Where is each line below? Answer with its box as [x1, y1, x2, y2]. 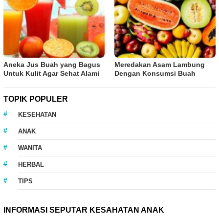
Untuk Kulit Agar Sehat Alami [3, 69, 99, 77]
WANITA [18, 144, 42, 152]
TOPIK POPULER [3, 94, 68, 103]
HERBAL [18, 160, 44, 168]
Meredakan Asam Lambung [114, 60, 205, 68]
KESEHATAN [18, 110, 56, 118]
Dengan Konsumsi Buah [114, 69, 196, 77]
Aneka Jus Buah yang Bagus [3, 60, 100, 68]
